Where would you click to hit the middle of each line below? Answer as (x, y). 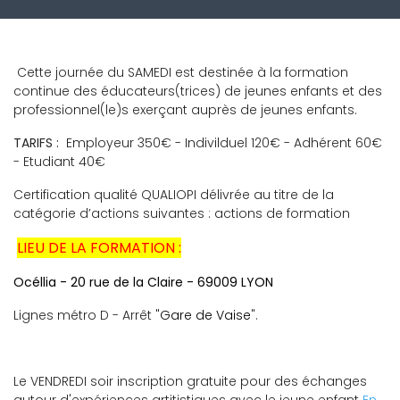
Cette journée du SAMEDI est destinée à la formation (181, 72)
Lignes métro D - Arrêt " (87, 315)
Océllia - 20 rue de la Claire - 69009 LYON (145, 282)
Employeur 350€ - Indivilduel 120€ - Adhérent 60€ (221, 143)
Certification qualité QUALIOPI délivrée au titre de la (174, 195)
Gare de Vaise (205, 315)
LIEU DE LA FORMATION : (99, 248)
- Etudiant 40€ (59, 162)
